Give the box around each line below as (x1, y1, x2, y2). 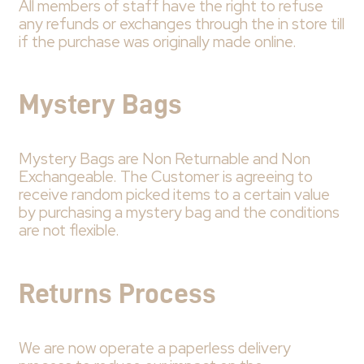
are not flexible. (18, 220, 119, 241)
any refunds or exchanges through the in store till (18, 13, 344, 34)
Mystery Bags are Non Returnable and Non (18, 149, 310, 170)
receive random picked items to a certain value (18, 184, 330, 206)
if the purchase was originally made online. (18, 31, 297, 52)
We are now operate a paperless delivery (18, 338, 291, 359)
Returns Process (18, 277, 216, 309)
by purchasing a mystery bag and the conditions (18, 202, 340, 223)
